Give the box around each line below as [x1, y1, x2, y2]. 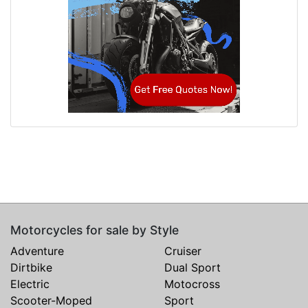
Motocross [164, 277, 220, 291]
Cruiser [164, 244, 201, 258]
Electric [10, 277, 49, 291]
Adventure [10, 244, 64, 258]
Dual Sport [164, 261, 221, 275]
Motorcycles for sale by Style [10, 223, 179, 238]
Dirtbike [10, 261, 52, 275]
